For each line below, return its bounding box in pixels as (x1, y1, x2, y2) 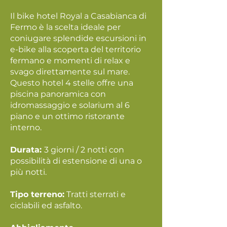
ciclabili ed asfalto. (10, 201, 82, 210)
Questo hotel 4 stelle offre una (10, 78, 133, 88)
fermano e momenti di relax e (10, 56, 130, 65)
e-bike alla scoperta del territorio (10, 45, 141, 54)
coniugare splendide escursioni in (10, 33, 146, 43)
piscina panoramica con (10, 89, 106, 99)
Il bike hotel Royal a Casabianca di (10, 11, 146, 21)
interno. (10, 123, 44, 132)
